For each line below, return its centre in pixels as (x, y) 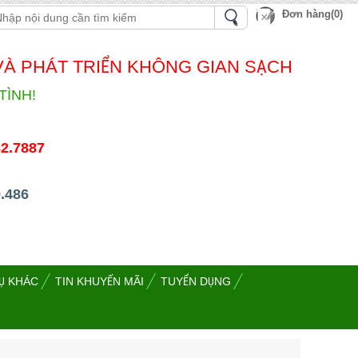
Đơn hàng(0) (312, 14)
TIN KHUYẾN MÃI (99, 282)
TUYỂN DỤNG (196, 282)
